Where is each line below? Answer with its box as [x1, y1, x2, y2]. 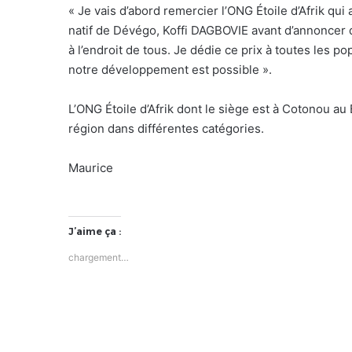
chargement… [68, 251, 129, 263]
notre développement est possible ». [68, 61, 272, 77]
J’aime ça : [68, 225, 121, 237]
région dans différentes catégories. [68, 120, 264, 136]
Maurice [68, 159, 113, 175]
